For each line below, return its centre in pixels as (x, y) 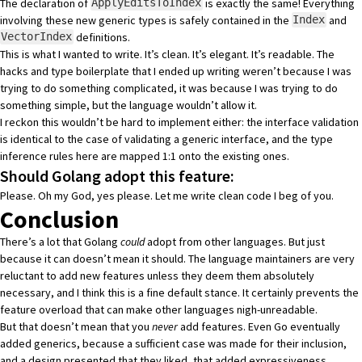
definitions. (101, 37)
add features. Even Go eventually (259, 326)
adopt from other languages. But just (235, 241)
